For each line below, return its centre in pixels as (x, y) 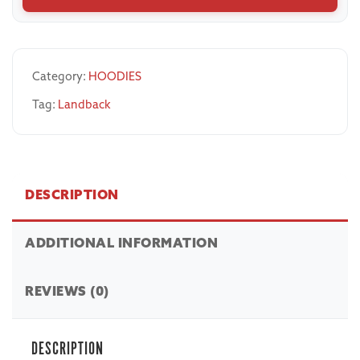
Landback (84, 106)
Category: (60, 78)
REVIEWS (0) (67, 293)
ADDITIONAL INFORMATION (121, 245)
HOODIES (115, 78)
